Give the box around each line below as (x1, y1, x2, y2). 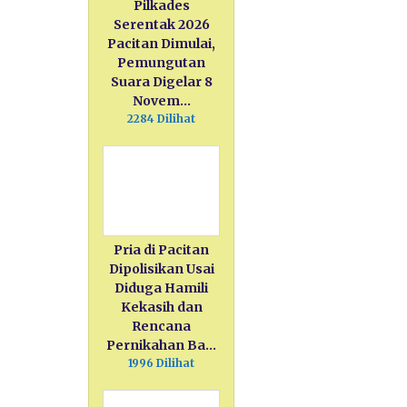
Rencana (132, 318, 192, 335)
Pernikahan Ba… (106, 337, 217, 354)
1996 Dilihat (128, 356, 195, 371)
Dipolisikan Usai (108, 261, 214, 278)
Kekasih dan (120, 299, 203, 316)
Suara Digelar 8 (110, 74, 213, 91)
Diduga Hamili (114, 280, 209, 297)
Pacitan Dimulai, (107, 35, 216, 53)
